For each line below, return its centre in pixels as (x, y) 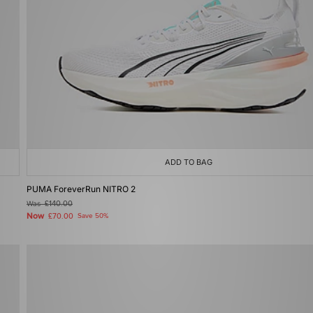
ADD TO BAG (189, 162)
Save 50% (93, 216)
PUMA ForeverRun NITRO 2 (81, 189)
